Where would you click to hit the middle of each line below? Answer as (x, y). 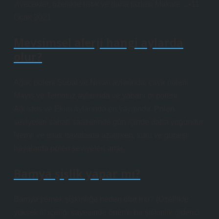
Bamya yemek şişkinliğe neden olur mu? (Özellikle (101, 199)
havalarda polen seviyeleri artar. (69, 148)
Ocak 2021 (33, 17)
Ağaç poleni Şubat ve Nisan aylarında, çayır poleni (101, 82)
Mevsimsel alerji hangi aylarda (99, 43)
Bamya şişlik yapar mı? (77, 174)
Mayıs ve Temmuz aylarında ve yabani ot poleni (96, 96)
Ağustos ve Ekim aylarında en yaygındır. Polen (94, 109)
